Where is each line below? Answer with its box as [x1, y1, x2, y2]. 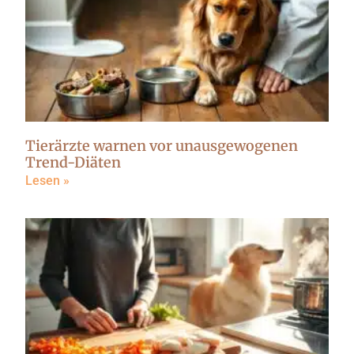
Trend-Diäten [25, 153, 121, 172]
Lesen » [25, 173, 70, 189]
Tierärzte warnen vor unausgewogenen [25, 137, 298, 156]
